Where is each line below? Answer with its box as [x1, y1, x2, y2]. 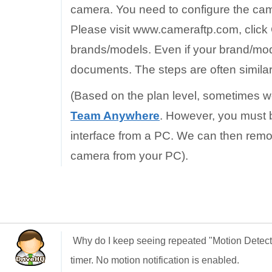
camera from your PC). [70, 149, 188, 162]
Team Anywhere [70, 109, 160, 122]
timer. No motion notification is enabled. [70, 255, 239, 265]
